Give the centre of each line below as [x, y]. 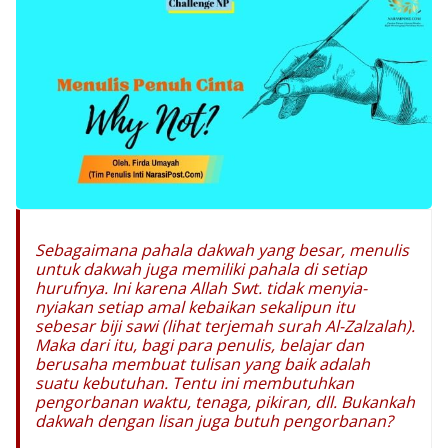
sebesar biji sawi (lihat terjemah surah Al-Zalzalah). [225, 325]
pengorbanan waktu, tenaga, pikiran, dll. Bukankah [225, 401]
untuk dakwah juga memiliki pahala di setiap [201, 268]
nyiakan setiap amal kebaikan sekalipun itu [195, 306]
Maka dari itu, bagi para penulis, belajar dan [199, 344]
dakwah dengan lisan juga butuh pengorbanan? [214, 420]
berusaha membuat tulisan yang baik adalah [202, 363]
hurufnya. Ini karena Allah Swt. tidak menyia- [201, 287]
